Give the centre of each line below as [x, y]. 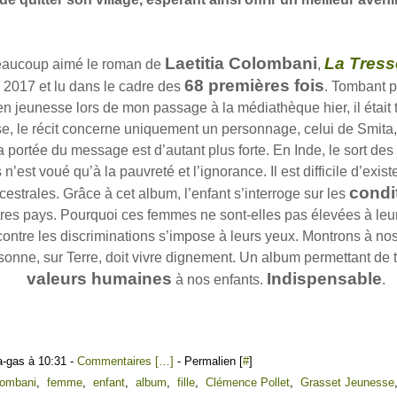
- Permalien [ [208, 361]
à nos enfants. [219, 280]
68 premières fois [254, 86]
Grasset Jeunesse [347, 382]
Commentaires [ [118, 361]
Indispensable [324, 279]
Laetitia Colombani [241, 63]
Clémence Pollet [248, 382]
